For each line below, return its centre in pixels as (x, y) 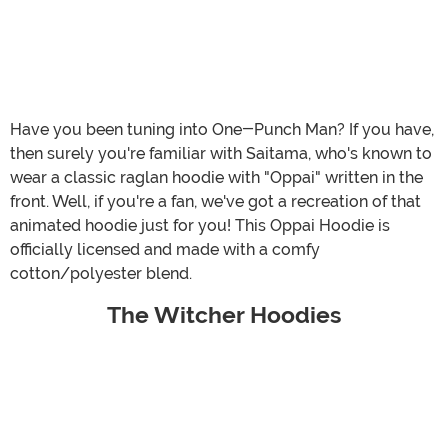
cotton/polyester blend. (101, 273)
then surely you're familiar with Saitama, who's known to (221, 153)
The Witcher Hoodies (224, 315)
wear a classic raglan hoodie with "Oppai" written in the (216, 177)
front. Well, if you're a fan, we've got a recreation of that (215, 201)
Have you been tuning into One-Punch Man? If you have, (222, 129)
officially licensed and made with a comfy (165, 249)
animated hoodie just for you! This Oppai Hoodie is (200, 225)
